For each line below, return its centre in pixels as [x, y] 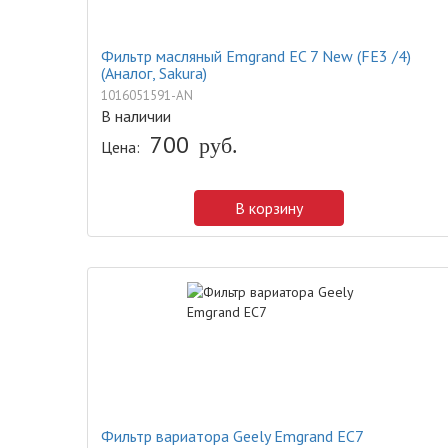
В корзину [269, 208]
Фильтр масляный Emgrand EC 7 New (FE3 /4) [256, 56]
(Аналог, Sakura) [154, 73]
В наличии [136, 116]
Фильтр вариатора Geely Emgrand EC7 [232, 436]
